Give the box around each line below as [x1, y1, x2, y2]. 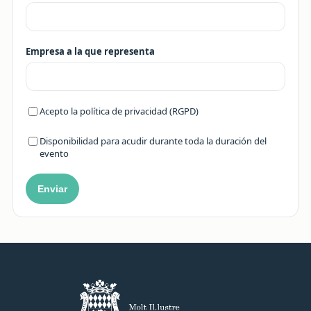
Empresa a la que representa [26, 45, 155, 58]
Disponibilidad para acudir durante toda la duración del [40, 135, 267, 147]
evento [40, 147, 69, 160]
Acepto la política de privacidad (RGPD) [40, 105, 199, 117]
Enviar [37, 183, 67, 194]
